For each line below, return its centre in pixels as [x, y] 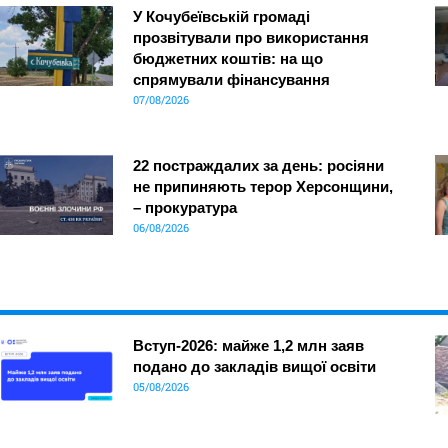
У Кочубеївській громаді [221, 17]
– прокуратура [184, 208]
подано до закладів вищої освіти [254, 367]
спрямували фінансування [231, 80]
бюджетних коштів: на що [227, 59]
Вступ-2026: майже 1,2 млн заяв [248, 346]
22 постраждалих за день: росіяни [258, 166]
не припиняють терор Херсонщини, [262, 187]
